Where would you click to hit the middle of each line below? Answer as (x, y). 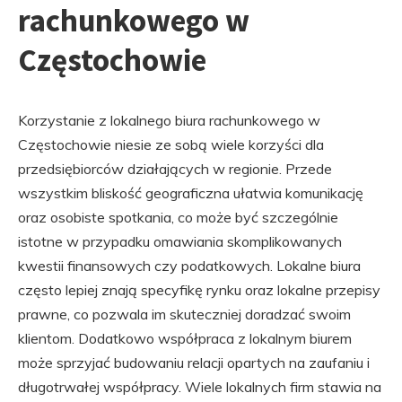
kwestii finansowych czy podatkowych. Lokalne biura (189, 266)
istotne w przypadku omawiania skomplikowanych (180, 241)
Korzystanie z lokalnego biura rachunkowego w (169, 120)
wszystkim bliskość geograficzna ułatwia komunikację (191, 193)
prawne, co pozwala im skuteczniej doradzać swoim (184, 314)
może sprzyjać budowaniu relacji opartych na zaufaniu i (194, 363)
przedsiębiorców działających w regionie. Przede (175, 169)
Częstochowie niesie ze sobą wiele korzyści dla (171, 144)
